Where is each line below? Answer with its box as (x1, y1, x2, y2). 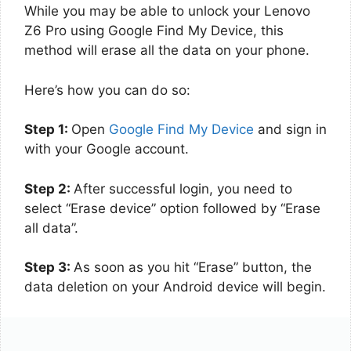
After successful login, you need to (74, 180, 292, 197)
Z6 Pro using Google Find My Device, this (24, 23, 284, 38)
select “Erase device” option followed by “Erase (24, 200, 320, 216)
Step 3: (24, 259, 74, 275)
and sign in (254, 121, 327, 137)
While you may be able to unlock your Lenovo (24, 3, 310, 19)
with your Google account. (24, 141, 189, 157)
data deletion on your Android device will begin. (24, 279, 326, 295)
